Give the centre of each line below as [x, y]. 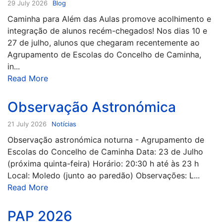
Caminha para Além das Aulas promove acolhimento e [109, 19]
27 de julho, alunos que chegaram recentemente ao [104, 42]
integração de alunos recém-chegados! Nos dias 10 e [107, 30]
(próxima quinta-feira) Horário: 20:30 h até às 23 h [103, 163]
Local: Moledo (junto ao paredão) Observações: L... [104, 175]
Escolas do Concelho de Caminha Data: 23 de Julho [105, 151]
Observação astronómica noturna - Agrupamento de [106, 139]
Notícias [64, 124]
